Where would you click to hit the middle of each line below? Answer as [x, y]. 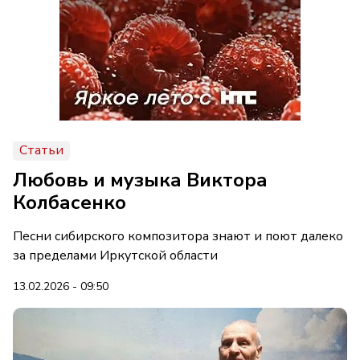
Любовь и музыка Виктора [140, 180]
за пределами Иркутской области [115, 256]
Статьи [41, 150]
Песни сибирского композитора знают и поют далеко [178, 236]
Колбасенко [70, 202]
